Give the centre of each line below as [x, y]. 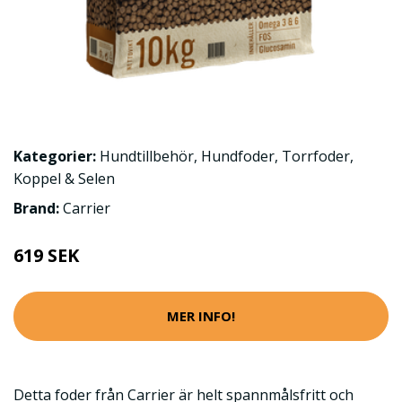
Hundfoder [238, 156]
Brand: [38, 208]
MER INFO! [201, 316]
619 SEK [46, 255]
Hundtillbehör [147, 156]
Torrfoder [316, 156]
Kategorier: [55, 156]
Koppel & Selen [64, 178]
